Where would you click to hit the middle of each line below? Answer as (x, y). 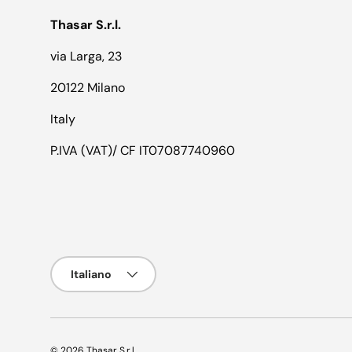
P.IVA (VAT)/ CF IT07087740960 (143, 150)
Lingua (68, 264)
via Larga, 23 (86, 56)
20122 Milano (88, 87)
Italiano (91, 274)
